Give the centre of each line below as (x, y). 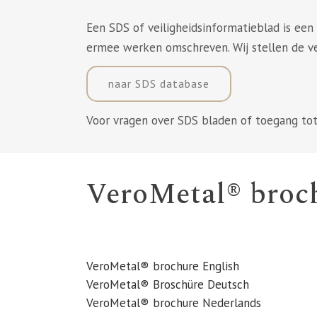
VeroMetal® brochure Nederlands (174, 303)
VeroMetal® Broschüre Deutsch (168, 284)
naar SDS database (159, 83)
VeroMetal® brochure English (163, 266)
